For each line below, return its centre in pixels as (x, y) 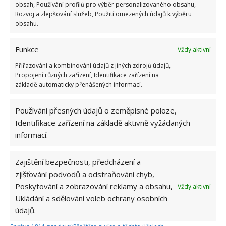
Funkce (27, 49)
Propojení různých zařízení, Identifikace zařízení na (87, 75)
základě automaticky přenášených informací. (79, 84)
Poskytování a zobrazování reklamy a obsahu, (94, 186)
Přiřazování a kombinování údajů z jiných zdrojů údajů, (93, 65)
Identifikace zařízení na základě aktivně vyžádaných (103, 123)
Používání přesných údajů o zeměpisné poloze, (96, 110)
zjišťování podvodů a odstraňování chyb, (85, 174)
